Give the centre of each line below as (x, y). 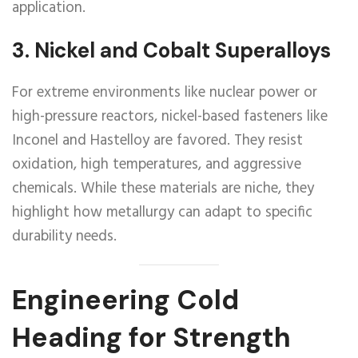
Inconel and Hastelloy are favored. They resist (157, 141)
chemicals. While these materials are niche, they (163, 189)
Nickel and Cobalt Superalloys (183, 50)
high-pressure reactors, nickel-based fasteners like (170, 117)
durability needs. (64, 237)
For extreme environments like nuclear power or (165, 93)
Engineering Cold (125, 300)
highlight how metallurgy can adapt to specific (162, 213)
